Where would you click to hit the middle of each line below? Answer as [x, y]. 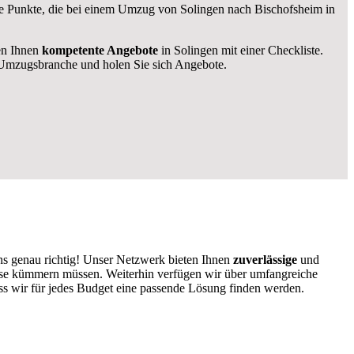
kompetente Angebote [100, 50]
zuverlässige [265, 260]
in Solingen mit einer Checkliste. [241, 50]
